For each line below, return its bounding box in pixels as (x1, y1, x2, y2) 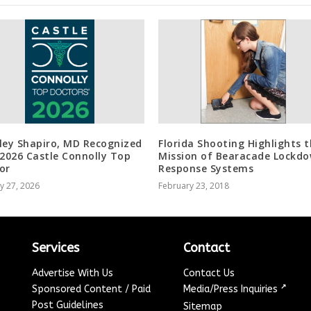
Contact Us (183, 267, 235, 280)
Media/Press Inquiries (183, 283, 281, 296)
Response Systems (158, 162, 253, 176)
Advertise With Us (32, 267, 114, 280)
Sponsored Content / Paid (32, 283, 151, 296)
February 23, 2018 (158, 180, 229, 192)
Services (32, 240, 80, 256)
